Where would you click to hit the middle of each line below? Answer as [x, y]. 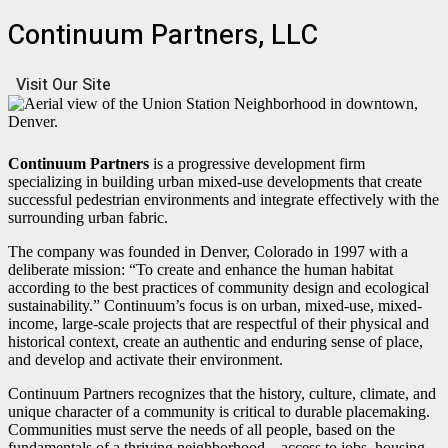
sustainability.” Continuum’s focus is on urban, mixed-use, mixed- [215, 305]
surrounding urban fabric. [88, 217]
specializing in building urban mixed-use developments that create [215, 181]
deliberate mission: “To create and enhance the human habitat [200, 269]
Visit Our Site [63, 84]
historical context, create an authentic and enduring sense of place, [215, 341]
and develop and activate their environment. [145, 359]
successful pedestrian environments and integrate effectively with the [223, 199]
